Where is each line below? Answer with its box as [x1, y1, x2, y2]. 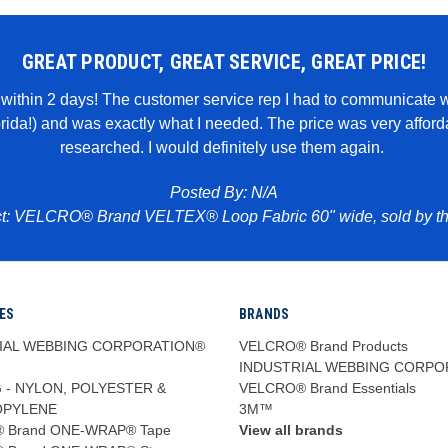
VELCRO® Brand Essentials [238, 379, 416, 396]
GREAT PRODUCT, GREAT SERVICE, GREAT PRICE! [21, 49, 427, 74]
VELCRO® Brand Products [238, 337, 408, 354]
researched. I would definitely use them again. [60, 138, 389, 156]
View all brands [238, 421, 343, 438]
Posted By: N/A [170, 183, 279, 201]
